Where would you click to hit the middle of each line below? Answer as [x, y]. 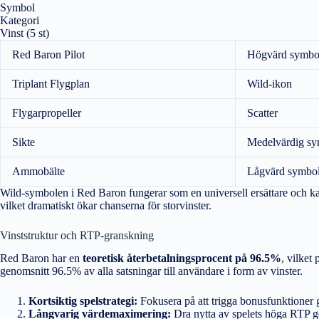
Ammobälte [38, 171]
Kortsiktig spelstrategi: [83, 301]
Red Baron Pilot [48, 54]
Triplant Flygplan [51, 83]
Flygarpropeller [47, 113]
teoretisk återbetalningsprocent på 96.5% [182, 258]
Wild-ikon [270, 83]
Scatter [262, 113]
